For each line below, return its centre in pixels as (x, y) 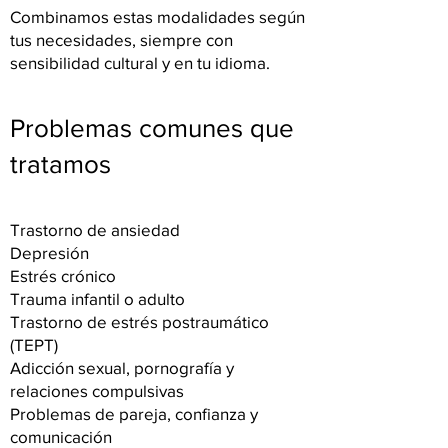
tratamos (60, 164)
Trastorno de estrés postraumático (139, 321)
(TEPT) (34, 344)
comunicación (61, 436)
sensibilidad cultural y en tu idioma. (140, 62)
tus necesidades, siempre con (121, 39)
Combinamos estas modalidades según (157, 16)
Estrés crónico (63, 275)
